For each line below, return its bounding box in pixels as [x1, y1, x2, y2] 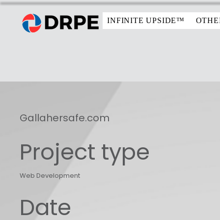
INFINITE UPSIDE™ [107, 16, 185, 25]
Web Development [20, 170, 80, 180]
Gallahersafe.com [20, 110, 110, 125]
